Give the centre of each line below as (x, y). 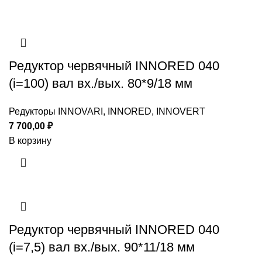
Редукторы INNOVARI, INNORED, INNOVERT (107, 112)
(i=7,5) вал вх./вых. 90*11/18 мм (102, 247)
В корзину (30, 141)
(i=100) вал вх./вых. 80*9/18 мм (101, 84)
